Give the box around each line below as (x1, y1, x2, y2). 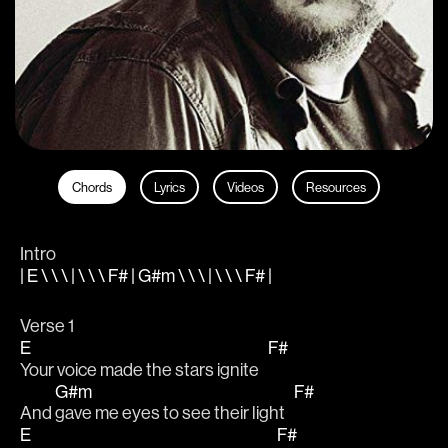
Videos (226, 179, 264, 195)
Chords (71, 179, 112, 195)
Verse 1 (20, 314, 74, 338)
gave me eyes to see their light (55, 400, 294, 424)
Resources (305, 179, 366, 195)
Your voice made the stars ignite (20, 357, 268, 381)
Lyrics (153, 179, 185, 195)
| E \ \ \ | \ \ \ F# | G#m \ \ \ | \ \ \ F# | (20, 264, 275, 288)
